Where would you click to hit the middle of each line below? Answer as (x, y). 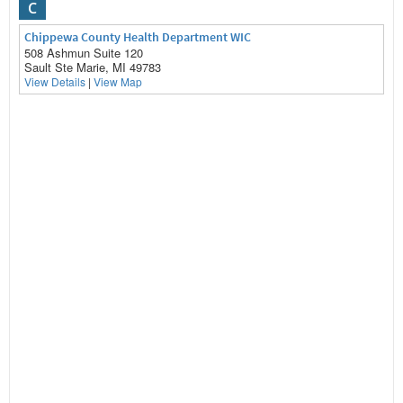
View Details (55, 81)
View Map (118, 81)
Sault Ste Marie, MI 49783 (93, 67)
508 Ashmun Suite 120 (84, 53)
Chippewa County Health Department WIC (138, 37)
